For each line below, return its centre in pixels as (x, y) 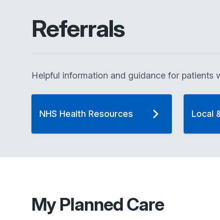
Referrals (78, 28)
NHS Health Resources (86, 114)
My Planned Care (98, 204)
